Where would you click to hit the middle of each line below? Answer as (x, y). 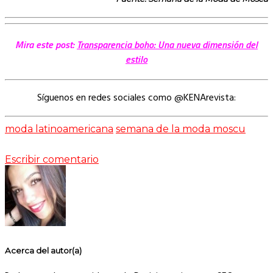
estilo (136, 59)
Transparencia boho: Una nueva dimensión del (167, 45)
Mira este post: (46, 45)
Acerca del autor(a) (43, 250)
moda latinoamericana (59, 129)
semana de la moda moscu (181, 129)
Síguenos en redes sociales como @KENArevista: (136, 98)
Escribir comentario (52, 160)
